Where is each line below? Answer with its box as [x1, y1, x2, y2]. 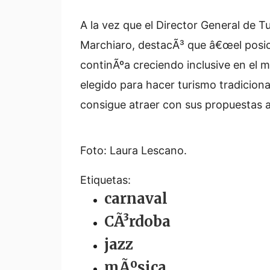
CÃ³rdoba [104, 212, 171, 231]
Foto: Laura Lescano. [80, 144, 187, 157]
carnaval [104, 189, 168, 208]
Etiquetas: [80, 174, 131, 186]
